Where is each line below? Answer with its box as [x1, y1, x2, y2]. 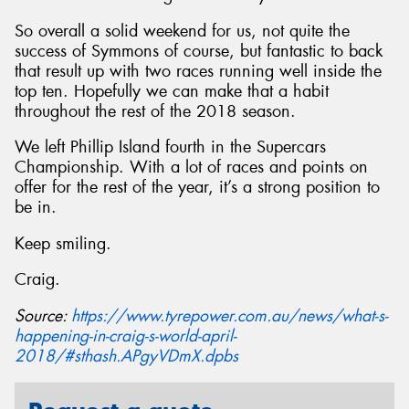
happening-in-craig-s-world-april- [15, 325, 236, 348]
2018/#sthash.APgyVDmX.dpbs [15, 345, 238, 368]
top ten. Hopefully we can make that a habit [15, 79, 329, 102]
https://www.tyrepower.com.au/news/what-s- [71, 305, 388, 328]
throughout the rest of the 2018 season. [15, 100, 296, 122]
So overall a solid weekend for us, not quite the [15, 19, 350, 42]
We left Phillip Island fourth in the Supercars [15, 136, 326, 159]
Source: [15, 305, 71, 328]
